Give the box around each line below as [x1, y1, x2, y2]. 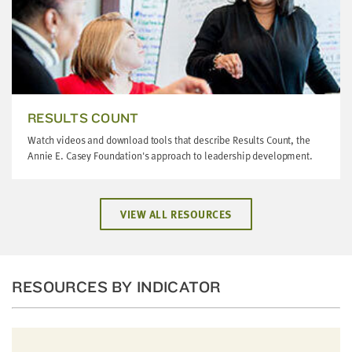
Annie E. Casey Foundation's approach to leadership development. [27, 148, 313, 163]
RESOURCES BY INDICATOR [12, 277, 222, 296]
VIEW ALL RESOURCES [119, 206, 233, 222]
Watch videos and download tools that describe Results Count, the [27, 132, 310, 148]
